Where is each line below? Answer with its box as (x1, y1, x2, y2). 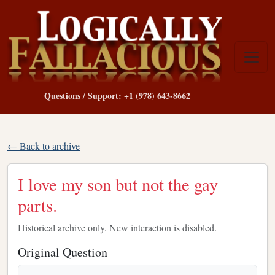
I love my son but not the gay (18, 172, 218, 196)
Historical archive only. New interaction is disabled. (18, 220, 217, 234)
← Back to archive (7, 139, 80, 152)
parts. (18, 193, 57, 217)
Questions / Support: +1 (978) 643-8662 (44, 88, 190, 102)
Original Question (18, 243, 107, 260)
